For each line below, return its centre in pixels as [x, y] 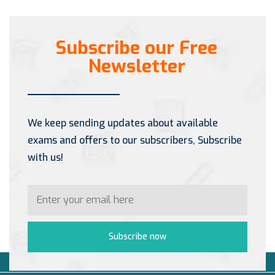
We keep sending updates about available [123, 123]
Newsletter [137, 66]
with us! [45, 157]
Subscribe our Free [137, 48]
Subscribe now [137, 236]
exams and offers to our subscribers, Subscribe [135, 140]
